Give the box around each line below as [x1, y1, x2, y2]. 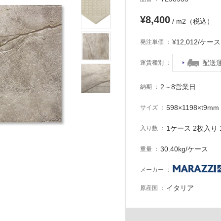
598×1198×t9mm [166, 104, 220, 112]
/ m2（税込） [170, 17, 214, 26]
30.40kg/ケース [160, 145, 209, 153]
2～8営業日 [160, 83, 196, 91]
